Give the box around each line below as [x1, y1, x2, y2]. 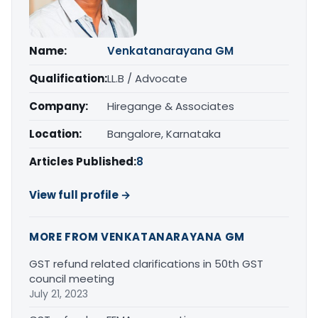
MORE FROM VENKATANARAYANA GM [29, 229, 245, 244]
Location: [29, 126, 82, 141]
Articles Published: [29, 153, 136, 169]
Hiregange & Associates [107, 98, 234, 114]
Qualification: [29, 70, 107, 86]
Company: [29, 98, 88, 114]
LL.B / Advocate [107, 70, 187, 86]
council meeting [29, 270, 114, 286]
